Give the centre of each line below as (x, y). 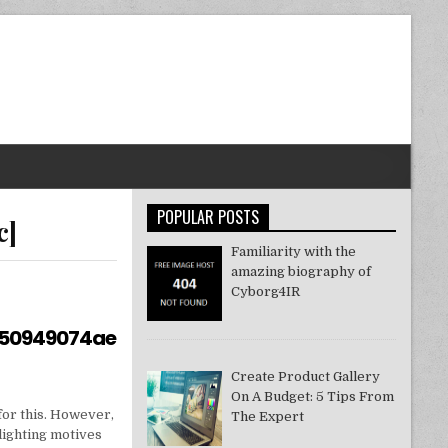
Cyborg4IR (266, 291)
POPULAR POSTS (207, 217)
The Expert (268, 417)
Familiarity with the (294, 251)
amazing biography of (301, 271)
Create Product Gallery (306, 377)
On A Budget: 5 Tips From (313, 397)
